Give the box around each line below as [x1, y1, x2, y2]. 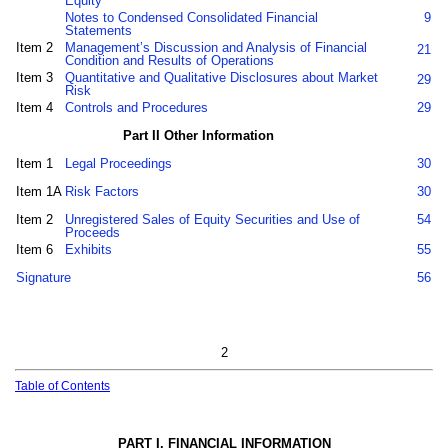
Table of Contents [15, 378, 110, 393]
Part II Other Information [122, 128, 274, 144]
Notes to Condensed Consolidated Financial [65, 10, 319, 26]
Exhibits [65, 242, 113, 258]
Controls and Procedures [65, 100, 209, 116]
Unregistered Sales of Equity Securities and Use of [65, 212, 361, 228]
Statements [65, 23, 133, 39]
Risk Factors [65, 184, 140, 200]
